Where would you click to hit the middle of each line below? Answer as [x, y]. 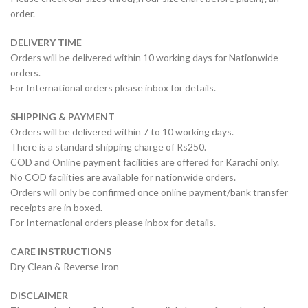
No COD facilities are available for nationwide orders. [123, 177]
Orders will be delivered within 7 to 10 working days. [122, 132]
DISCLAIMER [39, 296]
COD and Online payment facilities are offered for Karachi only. [145, 162]
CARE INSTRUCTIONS [61, 252]
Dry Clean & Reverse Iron [65, 267]
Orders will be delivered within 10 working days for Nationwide [144, 58]
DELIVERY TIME [46, 43]
